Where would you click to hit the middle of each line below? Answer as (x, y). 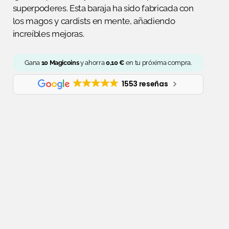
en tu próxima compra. (158, 62)
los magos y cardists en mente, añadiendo (94, 21)
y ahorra (93, 62)
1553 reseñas (145, 84)
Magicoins (63, 62)
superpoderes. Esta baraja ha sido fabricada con (103, 8)
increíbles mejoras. (48, 34)
